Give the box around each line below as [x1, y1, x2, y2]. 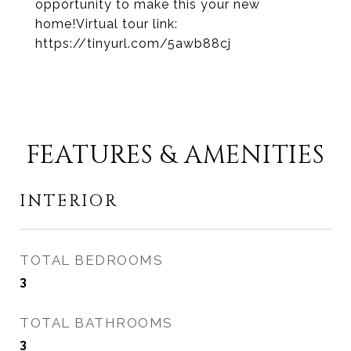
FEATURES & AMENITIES [26, 139, 325, 172]
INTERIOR [20, 190, 118, 212]
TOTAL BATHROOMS [20, 315, 173, 331]
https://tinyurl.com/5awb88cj [35, 36, 231, 51]
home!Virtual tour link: [35, 16, 178, 31]
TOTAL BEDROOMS [20, 252, 163, 268]
